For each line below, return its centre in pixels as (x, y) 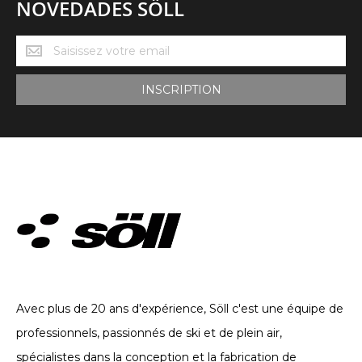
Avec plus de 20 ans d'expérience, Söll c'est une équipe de (180, 308)
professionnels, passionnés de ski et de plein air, (149, 333)
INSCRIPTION (181, 89)
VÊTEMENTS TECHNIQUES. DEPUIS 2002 (135, 274)
